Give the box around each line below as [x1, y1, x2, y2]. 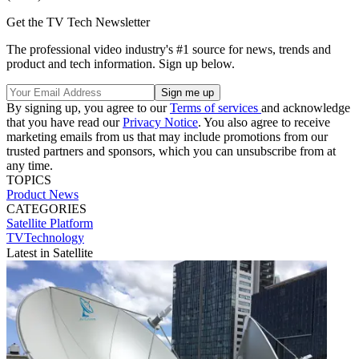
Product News [6, 187, 79, 201]
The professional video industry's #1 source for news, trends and [6, 42, 331, 56]
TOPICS [6, 172, 51, 187]
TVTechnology [6, 230, 84, 244]
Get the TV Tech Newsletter [6, 14, 150, 29]
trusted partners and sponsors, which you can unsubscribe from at [6, 143, 336, 158]
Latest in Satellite [6, 245, 93, 260]
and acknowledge [261, 100, 350, 115]
